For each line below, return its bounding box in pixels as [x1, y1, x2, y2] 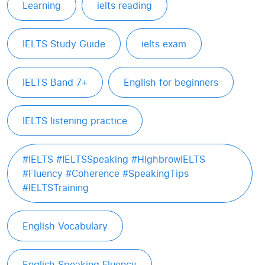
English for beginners [124, 76, 218, 89]
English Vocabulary [22, 219, 108, 232]
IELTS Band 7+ [22, 76, 88, 89]
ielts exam [141, 37, 186, 50]
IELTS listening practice [22, 114, 127, 127]
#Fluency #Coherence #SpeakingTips [22, 167, 189, 180]
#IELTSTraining [22, 181, 89, 194]
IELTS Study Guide [22, 37, 105, 50]
